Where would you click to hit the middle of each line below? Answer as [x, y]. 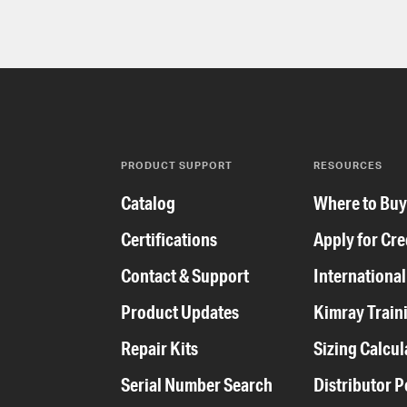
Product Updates [179, 313]
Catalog [148, 203]
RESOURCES [348, 166]
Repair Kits [159, 349]
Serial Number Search [196, 385]
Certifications [169, 240]
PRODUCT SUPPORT [176, 166]
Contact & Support [184, 276]
